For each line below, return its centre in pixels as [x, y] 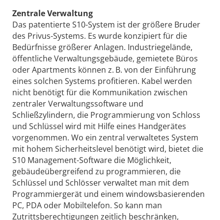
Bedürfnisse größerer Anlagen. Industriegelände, [102, 47]
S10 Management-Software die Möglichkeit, [92, 160]
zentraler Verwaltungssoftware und [78, 103]
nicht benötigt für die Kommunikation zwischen [100, 92]
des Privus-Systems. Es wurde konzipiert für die [100, 36]
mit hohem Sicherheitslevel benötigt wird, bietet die [108, 149]
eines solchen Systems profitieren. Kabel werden [102, 81]
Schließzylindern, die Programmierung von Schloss [106, 115]
